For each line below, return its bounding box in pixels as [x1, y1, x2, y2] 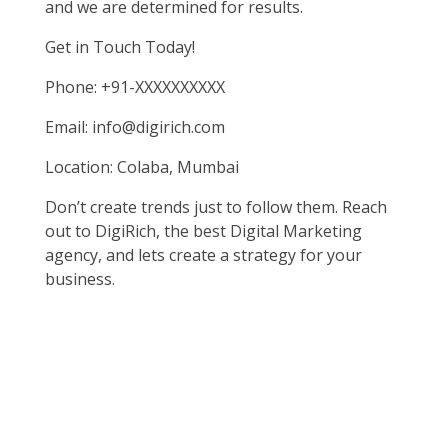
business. [45, 267, 115, 290]
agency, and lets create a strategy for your [45, 243, 362, 266]
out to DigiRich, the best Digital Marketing [45, 219, 362, 242]
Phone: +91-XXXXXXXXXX [45, 75, 225, 98]
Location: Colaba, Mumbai [45, 155, 239, 178]
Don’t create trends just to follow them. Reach [45, 195, 387, 218]
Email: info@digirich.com [45, 115, 225, 138]
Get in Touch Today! [45, 35, 195, 58]
